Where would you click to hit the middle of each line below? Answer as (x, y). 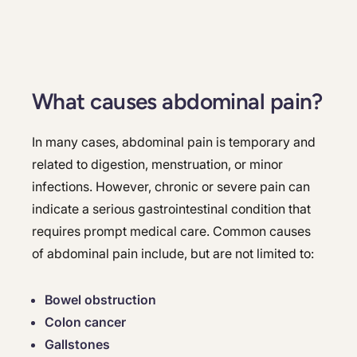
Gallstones (77, 344)
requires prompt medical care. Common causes (171, 231)
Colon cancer (85, 322)
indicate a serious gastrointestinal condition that (171, 209)
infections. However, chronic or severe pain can (171, 186)
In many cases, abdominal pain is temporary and (174, 142)
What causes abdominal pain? (177, 101)
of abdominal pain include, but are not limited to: (173, 253)
